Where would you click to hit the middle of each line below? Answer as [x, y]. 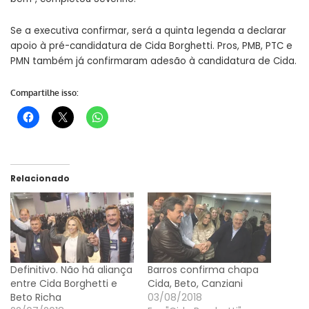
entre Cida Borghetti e [64, 283]
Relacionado [40, 178]
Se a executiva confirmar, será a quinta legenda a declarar [148, 31]
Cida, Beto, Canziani [195, 283]
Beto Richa [36, 297]
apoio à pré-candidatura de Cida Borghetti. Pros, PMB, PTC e [151, 46]
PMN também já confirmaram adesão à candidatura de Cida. [153, 61]
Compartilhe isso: [44, 93]
